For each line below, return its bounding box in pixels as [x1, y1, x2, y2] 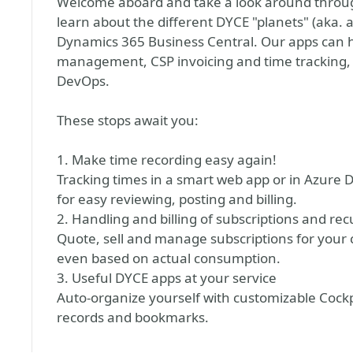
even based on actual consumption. [57, 249, 281, 267]
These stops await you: [57, 111, 199, 129]
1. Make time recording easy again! [57, 150, 277, 169]
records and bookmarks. [57, 308, 209, 326]
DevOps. [57, 72, 110, 90]
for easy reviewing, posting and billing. [57, 190, 297, 208]
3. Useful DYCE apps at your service [57, 269, 277, 287]
